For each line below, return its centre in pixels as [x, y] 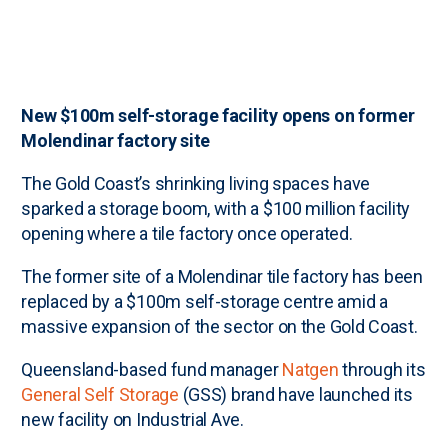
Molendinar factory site [115, 140]
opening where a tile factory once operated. [187, 233]
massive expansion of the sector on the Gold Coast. [219, 326]
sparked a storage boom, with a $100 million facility [216, 208]
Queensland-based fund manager [152, 369]
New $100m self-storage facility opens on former [218, 115]
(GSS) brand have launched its [295, 394]
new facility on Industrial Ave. [132, 419]
